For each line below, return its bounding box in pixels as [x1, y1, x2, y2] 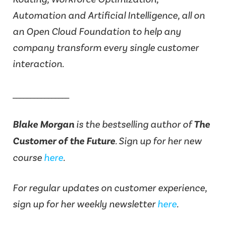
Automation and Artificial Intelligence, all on [13, 9, 205, 21]
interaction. [13, 57, 64, 70]
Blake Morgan [13, 118, 74, 131]
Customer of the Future [13, 134, 115, 147]
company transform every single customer [13, 41, 199, 53]
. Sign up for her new [115, 134, 202, 147]
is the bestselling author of [74, 118, 194, 130]
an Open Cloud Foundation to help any [13, 25, 181, 37]
